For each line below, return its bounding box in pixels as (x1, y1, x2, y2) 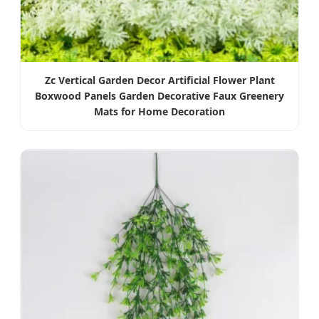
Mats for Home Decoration (94, 104, 225, 118)
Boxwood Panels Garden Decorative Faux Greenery (35, 88, 284, 103)
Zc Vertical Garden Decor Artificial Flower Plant (44, 73, 275, 87)
